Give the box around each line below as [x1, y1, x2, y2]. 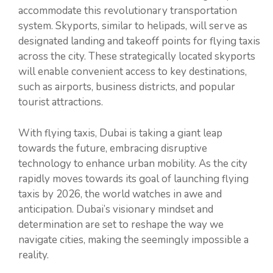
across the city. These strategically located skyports [18, 49, 255, 64]
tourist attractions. [18, 95, 103, 110]
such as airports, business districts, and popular [18, 80, 235, 94]
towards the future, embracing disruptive [18, 141, 207, 155]
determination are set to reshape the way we [18, 217, 224, 232]
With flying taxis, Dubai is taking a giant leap [18, 126, 222, 140]
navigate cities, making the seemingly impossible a [18, 232, 249, 247]
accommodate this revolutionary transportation [18, 4, 237, 18]
